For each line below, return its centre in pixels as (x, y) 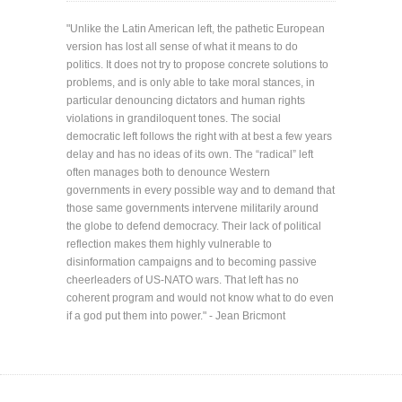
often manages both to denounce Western (168, 173)
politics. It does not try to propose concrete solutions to (197, 65)
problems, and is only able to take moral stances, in (191, 83)
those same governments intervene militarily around (192, 209)
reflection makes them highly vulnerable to (169, 245)
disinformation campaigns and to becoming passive (192, 262)
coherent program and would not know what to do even (200, 298)
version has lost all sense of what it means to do (182, 47)
